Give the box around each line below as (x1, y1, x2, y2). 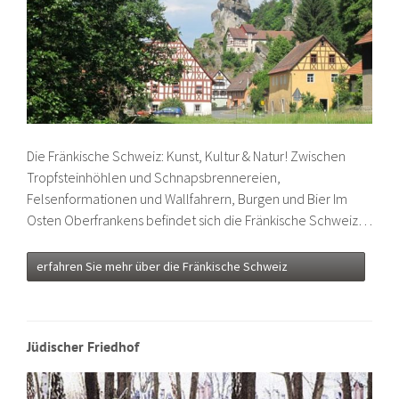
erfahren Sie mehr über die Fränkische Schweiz (37, 258, 288, 275)
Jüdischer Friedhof (27, 338, 139, 356)
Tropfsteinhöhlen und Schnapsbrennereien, (27, 168, 281, 187)
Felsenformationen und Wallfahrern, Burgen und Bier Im (27, 190, 347, 208)
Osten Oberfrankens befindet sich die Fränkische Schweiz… (27, 211, 372, 230)
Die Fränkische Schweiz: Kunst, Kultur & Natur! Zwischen (27, 147, 346, 166)
